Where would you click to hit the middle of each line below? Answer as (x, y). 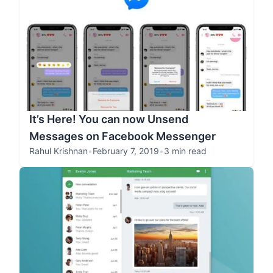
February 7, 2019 (126, 151)
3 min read (185, 151)
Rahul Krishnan (58, 151)
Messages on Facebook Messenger (122, 136)
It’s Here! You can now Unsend (109, 119)
